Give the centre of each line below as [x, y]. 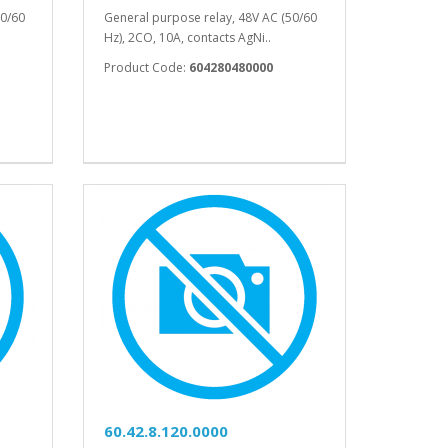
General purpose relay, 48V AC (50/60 [211, 18]
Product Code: [147, 68]
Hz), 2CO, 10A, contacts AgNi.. [188, 38]
